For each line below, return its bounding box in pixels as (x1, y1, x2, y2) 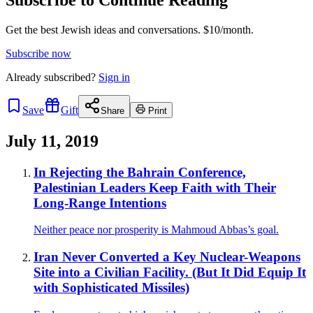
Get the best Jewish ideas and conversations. (6, 23, 201, 36)
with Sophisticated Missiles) (34, 279, 189, 295)
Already (6, 71, 44, 83)
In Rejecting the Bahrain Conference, (34, 164, 246, 180)
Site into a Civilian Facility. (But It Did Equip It (34, 264, 306, 279)
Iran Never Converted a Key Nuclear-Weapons (34, 249, 300, 264)
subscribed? (44, 71, 96, 83)
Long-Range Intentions (34, 195, 166, 210)
